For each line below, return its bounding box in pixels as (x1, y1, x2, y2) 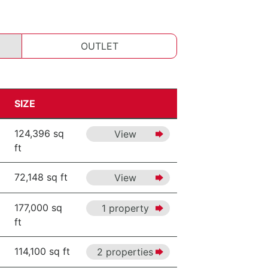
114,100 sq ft (14, 245, 70, 257)
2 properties (97, 246, 153, 258)
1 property (101, 202, 149, 214)
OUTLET (80, 40, 118, 52)
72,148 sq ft (14, 171, 68, 183)
